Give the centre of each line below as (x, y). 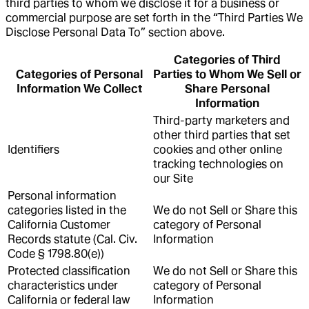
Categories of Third (227, 59)
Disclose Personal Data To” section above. (115, 32)
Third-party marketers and (221, 120)
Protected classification (69, 270)
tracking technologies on (218, 163)
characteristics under (63, 285)
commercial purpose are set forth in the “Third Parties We (154, 17)
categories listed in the (67, 210)
